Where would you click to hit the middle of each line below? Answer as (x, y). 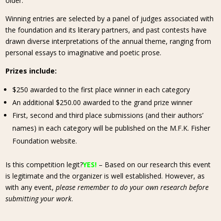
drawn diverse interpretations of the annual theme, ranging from (109, 41)
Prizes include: (31, 71)
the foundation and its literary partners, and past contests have (106, 30)
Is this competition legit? (44, 165)
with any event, (31, 187)
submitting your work (39, 199)
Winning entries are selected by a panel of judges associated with (110, 18)
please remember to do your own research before (132, 187)
